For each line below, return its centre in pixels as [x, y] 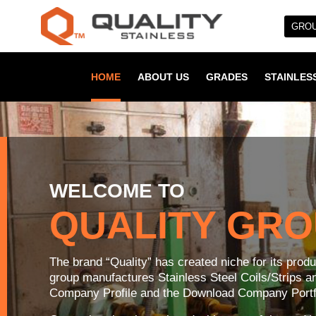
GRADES [227, 77]
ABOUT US [163, 77]
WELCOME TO [117, 191]
